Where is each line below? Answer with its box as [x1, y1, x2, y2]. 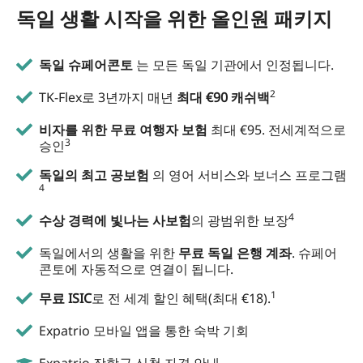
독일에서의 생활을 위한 [39, 244, 178, 263]
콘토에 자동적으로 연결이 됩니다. [39, 260, 233, 279]
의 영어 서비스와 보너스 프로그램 [149, 166, 347, 185]
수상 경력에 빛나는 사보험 [39, 211, 191, 230]
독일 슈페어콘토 [39, 56, 133, 75]
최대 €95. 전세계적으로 [211, 121, 346, 139]
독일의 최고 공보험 [39, 166, 149, 185]
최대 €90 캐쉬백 [177, 88, 270, 107]
